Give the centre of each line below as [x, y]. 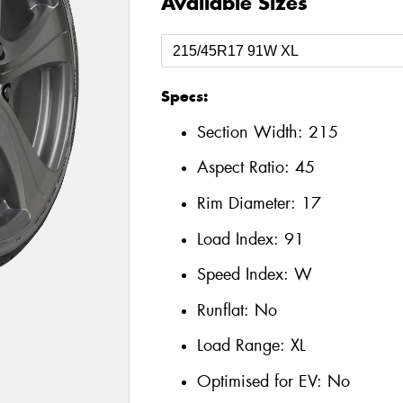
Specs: [184, 97]
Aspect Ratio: [246, 168]
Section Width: [252, 132]
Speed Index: [245, 275]
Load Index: [240, 239]
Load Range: [241, 346]
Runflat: [225, 310]
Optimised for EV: [262, 381]
